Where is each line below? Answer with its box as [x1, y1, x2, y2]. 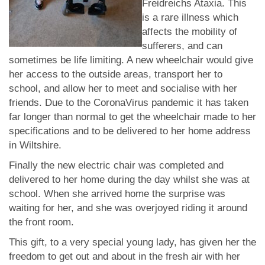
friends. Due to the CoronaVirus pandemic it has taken [9, 97, 248, 108]
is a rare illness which [142, 12, 238, 23]
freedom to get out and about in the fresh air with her [9, 251, 240, 262]
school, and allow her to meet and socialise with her [9, 83, 237, 94]
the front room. [9, 216, 74, 228]
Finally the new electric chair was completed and [9, 160, 224, 171]
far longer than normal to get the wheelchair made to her [9, 111, 256, 122]
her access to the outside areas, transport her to [9, 69, 222, 80]
